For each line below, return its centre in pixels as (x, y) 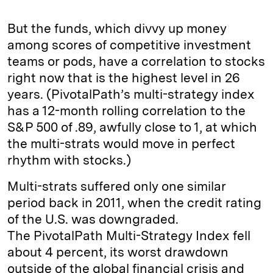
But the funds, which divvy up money (117, 29)
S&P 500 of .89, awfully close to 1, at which (132, 127)
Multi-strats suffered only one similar (117, 186)
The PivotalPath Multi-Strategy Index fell (129, 236)
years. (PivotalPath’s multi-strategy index (131, 94)
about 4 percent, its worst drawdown (118, 252)
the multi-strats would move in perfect (121, 144)
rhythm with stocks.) (69, 160)
